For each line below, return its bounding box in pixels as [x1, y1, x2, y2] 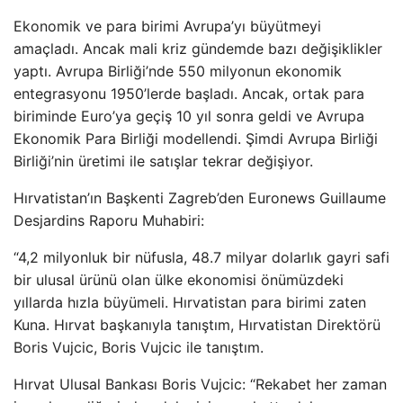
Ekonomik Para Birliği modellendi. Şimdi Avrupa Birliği [13, 130, 378, 148]
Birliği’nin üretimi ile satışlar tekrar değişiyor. [13, 152, 313, 170]
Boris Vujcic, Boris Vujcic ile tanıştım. [13, 338, 264, 356]
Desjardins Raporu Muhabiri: [13, 211, 204, 229]
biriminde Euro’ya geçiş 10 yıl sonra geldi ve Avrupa [13, 107, 364, 125]
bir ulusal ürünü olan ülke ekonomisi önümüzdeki [13, 271, 344, 289]
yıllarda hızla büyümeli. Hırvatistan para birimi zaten [13, 293, 366, 311]
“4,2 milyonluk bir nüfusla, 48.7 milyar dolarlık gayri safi [13, 248, 390, 266]
